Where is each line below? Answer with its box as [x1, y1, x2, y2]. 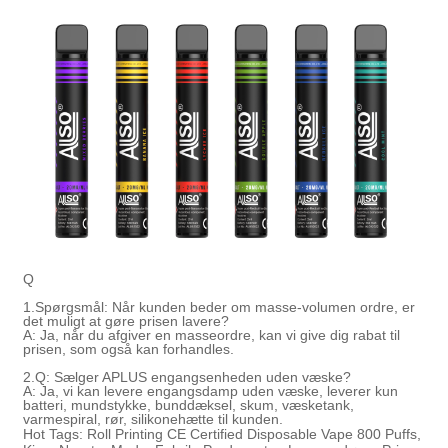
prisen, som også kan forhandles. [23, 341, 235, 358]
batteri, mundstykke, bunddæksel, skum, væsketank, [23, 397, 355, 414]
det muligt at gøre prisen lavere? [23, 313, 230, 330]
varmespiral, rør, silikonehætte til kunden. [23, 411, 284, 428]
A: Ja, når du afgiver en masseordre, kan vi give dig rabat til [23, 327, 401, 344]
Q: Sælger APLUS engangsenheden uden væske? [35, 369, 352, 386]
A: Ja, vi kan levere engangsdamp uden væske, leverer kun [23, 383, 399, 400]
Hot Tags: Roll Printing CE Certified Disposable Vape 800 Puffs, [23, 426, 422, 443]
